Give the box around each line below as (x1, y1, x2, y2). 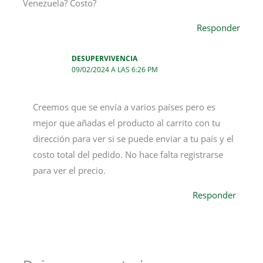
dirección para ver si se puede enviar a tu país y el (33, 132, 234, 144)
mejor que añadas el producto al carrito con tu (33, 116, 221, 129)
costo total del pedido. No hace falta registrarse (33, 148, 224, 160)
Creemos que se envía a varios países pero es (33, 100, 216, 113)
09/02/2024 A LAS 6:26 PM (72, 64, 159, 74)
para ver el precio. (33, 164, 106, 176)
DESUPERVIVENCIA (72, 53, 138, 63)
